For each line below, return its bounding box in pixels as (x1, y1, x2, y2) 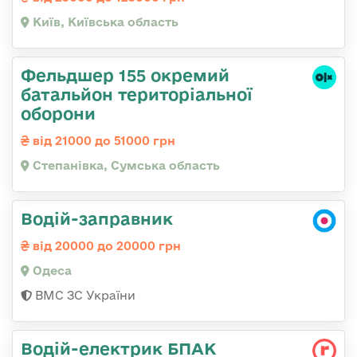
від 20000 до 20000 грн (29, 238, 181, 253)
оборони (21, 103, 96, 123)
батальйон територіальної (21, 84, 253, 104)
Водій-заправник (21, 208, 173, 228)
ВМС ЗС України (32, 288, 135, 302)
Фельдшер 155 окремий (21, 65, 229, 84)
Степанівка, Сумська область (29, 158, 220, 172)
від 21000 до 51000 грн (29, 133, 175, 147)
